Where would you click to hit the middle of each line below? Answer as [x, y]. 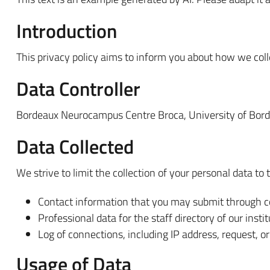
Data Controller [78, 89]
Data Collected [75, 147]
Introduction [67, 31]
